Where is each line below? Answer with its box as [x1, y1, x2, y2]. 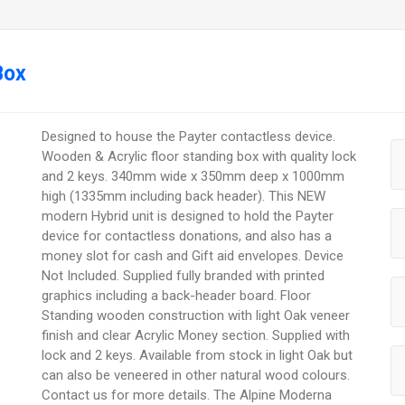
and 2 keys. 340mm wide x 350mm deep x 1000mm [42, 168, 345, 185]
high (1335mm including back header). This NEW [42, 188, 326, 205]
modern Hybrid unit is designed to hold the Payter [42, 208, 334, 225]
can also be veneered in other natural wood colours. [42, 367, 351, 384]
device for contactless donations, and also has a [42, 228, 333, 245]
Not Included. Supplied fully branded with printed [42, 268, 325, 285]
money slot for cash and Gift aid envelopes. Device [42, 248, 344, 265]
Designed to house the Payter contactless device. [42, 128, 336, 146]
